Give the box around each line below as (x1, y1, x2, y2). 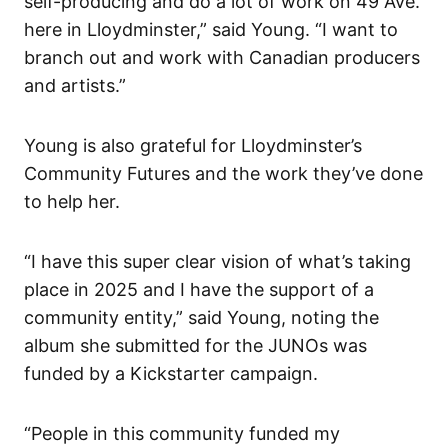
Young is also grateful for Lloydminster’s (24, 134, 362, 156)
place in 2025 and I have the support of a (24, 278, 374, 300)
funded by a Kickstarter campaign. (24, 362, 318, 384)
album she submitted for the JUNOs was (24, 334, 367, 356)
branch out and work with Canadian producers (24, 46, 420, 68)
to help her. (24, 190, 120, 212)
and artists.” (24, 74, 126, 96)
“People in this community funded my (24, 422, 340, 444)
